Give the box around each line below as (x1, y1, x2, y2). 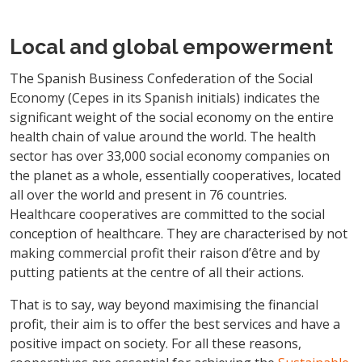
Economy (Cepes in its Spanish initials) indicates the (10, 88, 320, 107)
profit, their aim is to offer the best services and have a (10, 314, 340, 333)
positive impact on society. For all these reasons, (10, 334, 301, 352)
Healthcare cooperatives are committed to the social (10, 204, 325, 223)
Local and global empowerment (10, 34, 333, 59)
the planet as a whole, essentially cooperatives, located (10, 166, 341, 184)
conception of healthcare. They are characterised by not (10, 224, 347, 242)
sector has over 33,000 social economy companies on (10, 146, 330, 165)
